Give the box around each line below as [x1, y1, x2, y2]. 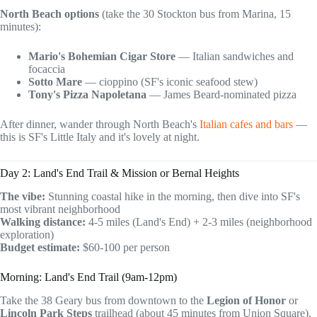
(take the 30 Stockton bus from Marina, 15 [99, 8, 291, 21]
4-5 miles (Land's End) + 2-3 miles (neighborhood [86, 216, 312, 229]
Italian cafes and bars [200, 118, 293, 131]
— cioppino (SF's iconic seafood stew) [82, 76, 258, 88]
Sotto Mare [28, 76, 82, 88]
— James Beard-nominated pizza [146, 88, 296, 101]
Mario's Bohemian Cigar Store [28, 50, 175, 63]
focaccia [28, 63, 65, 76]
